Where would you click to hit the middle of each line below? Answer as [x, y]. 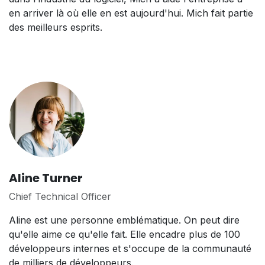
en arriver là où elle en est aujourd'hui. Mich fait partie [131, 13]
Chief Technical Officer [60, 197]
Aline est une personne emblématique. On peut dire [124, 220]
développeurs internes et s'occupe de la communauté [130, 249]
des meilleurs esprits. [56, 28]
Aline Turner [46, 178]
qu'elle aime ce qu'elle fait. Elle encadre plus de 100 [125, 235]
